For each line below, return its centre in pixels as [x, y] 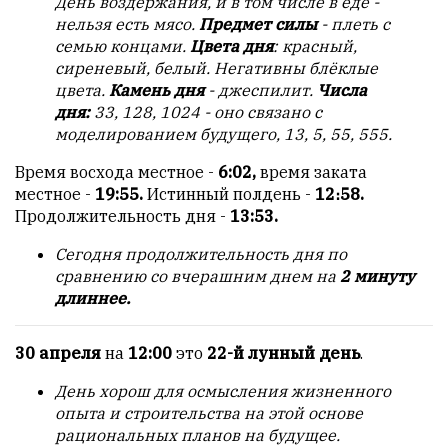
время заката [311, 172]
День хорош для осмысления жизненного [223, 391]
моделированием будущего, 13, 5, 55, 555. [223, 134]
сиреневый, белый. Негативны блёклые [216, 68]
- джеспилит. [262, 90]
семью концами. [122, 46]
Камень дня [158, 90]
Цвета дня [231, 46]
